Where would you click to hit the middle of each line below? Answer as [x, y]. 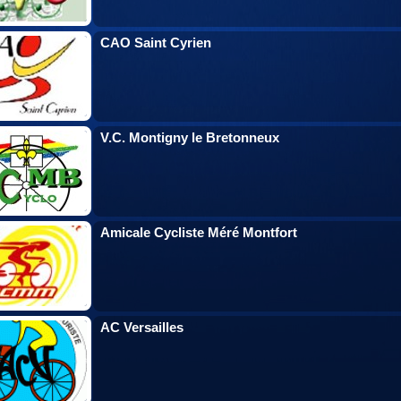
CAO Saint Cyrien [156, 43]
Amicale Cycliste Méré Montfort [199, 232]
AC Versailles [142, 327]
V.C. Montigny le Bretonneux [190, 137]
